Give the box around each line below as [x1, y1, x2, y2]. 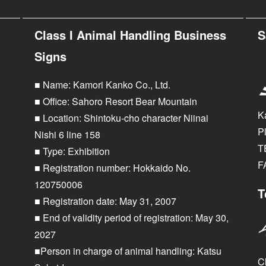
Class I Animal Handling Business [34, 26, 227, 44]
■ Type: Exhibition [34, 144, 110, 159]
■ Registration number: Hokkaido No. [34, 161, 191, 175]
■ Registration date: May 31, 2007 [34, 194, 177, 208]
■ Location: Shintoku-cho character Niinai [34, 111, 209, 125]
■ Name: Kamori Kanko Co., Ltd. [34, 78, 171, 92]
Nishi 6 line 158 [34, 128, 101, 142]
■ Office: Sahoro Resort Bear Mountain [34, 94, 198, 109]
